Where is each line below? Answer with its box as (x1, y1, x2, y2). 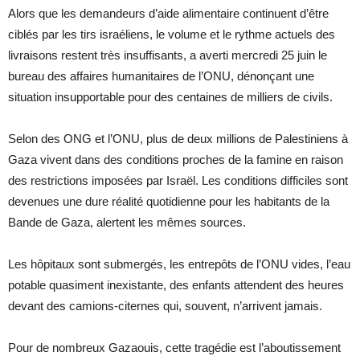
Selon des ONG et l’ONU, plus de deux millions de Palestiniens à (8, 131, 348, 145)
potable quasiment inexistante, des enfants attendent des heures (8, 277, 344, 292)
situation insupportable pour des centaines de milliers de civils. (8, 89, 333, 104)
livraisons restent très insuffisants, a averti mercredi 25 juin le (8, 47, 327, 62)
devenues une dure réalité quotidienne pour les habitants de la (8, 194, 329, 208)
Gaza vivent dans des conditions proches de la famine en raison (8, 152, 343, 166)
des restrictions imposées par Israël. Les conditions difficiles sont (8, 173, 348, 187)
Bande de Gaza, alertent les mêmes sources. (8, 215, 246, 229)
